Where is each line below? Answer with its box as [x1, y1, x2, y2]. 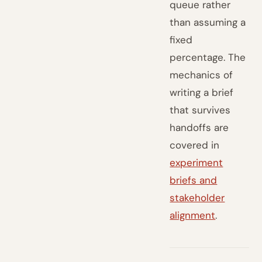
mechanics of [170, 68, 233, 81]
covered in [170, 139, 220, 151]
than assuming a [170, 16, 246, 29]
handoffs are [170, 121, 229, 134]
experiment [170, 156, 223, 169]
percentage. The [170, 51, 246, 64]
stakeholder [170, 191, 225, 204]
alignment [170, 209, 216, 222]
